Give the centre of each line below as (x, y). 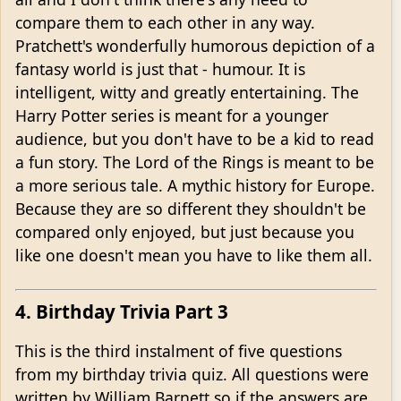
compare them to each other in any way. (165, 22)
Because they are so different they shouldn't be (191, 208)
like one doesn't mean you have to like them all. (194, 255)
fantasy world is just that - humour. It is (160, 68)
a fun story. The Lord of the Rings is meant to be (195, 162)
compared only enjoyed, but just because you (185, 231)
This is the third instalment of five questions (179, 351)
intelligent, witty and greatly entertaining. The (187, 92)
